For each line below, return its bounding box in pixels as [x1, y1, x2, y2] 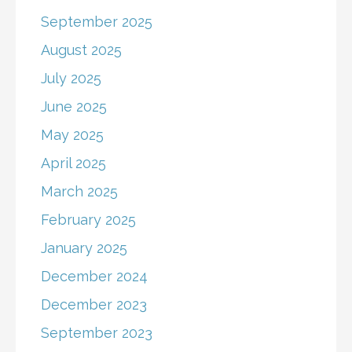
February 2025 [41, 211, 136, 229]
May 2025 [41, 126, 104, 144]
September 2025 [41, 13, 152, 31]
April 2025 [41, 155, 106, 172]
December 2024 [41, 268, 148, 285]
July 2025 [41, 70, 101, 87]
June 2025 [41, 98, 107, 115]
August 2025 [41, 42, 122, 59]
